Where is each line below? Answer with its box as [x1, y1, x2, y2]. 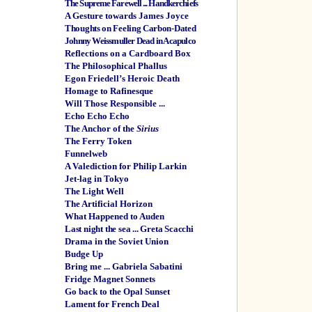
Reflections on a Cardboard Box [65, 48, 191, 58]
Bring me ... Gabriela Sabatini [65, 261, 182, 272]
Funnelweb [65, 148, 107, 159]
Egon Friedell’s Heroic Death [65, 73, 180, 84]
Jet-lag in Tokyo [65, 173, 129, 184]
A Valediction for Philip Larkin [65, 161, 187, 171]
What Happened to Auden [65, 211, 164, 221]
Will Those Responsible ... [65, 98, 165, 109]
